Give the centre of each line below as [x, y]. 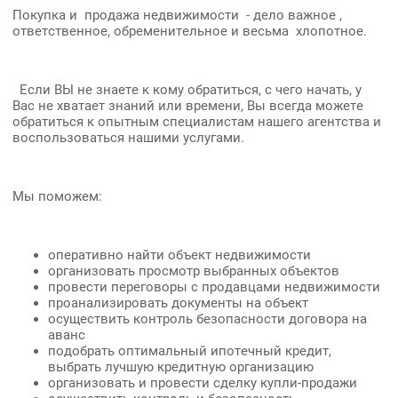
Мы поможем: [57, 197]
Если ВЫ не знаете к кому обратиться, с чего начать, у [187, 90]
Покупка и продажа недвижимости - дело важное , [177, 16]
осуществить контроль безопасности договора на [207, 319]
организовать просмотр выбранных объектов [194, 271]
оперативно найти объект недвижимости [179, 255]
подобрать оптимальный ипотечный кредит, [190, 351]
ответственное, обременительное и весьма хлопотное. [190, 32]
